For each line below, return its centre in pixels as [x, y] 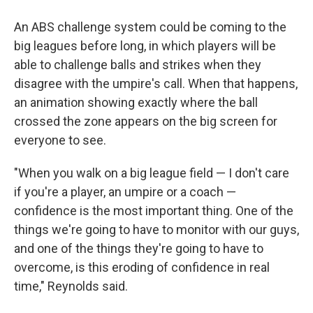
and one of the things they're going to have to [139, 248]
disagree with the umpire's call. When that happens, [156, 83]
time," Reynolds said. [71, 286]
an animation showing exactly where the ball [136, 102]
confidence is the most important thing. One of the [154, 211]
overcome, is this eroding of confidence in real [142, 267]
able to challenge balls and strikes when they [138, 65]
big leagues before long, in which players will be [145, 46]
